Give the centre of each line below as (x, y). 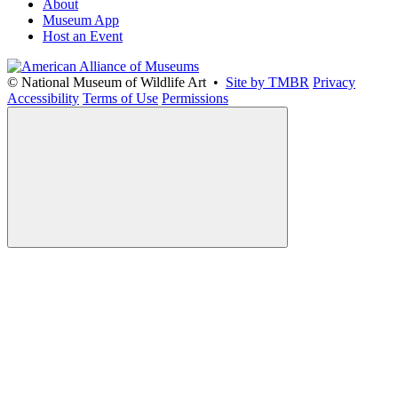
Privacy (334, 82)
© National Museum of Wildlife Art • (116, 82)
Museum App (81, 20)
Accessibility (43, 98)
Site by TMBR (267, 82)
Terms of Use (120, 98)
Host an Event (83, 36)
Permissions (195, 98)
